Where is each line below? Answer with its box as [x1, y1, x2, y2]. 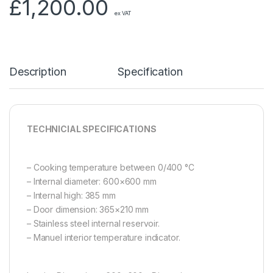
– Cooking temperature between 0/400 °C [27, 161, 194, 172]
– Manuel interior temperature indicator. [27, 232, 180, 243]
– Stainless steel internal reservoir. [27, 218, 160, 229]
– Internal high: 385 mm [27, 190, 116, 200]
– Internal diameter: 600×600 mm [27, 175, 157, 186]
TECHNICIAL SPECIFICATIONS [27, 123, 157, 134]
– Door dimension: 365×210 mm [27, 204, 149, 214]
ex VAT [114, 9, 131, 16]
